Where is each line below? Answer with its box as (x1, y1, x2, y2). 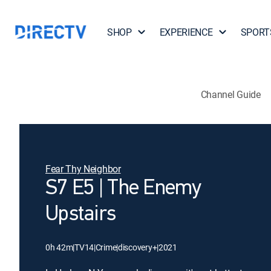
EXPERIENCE (159, 25, 213, 39)
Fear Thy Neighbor (45, 162, 121, 175)
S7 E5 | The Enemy (45, 178, 201, 200)
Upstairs (45, 204, 116, 226)
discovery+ (118, 241, 157, 253)
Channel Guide (200, 87, 261, 101)
